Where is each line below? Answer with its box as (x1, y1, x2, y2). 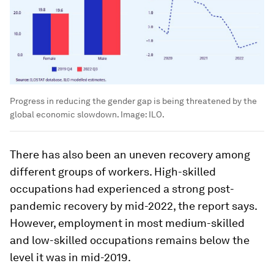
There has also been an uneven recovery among (10, 147, 250, 161)
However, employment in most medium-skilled (10, 216, 245, 229)
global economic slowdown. (10, 109, 120, 119)
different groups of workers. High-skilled (10, 165, 216, 178)
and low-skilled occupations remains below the (10, 233, 250, 246)
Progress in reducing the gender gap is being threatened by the (10, 95, 257, 106)
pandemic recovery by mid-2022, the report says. (10, 199, 257, 212)
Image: (120, 109, 149, 119)
